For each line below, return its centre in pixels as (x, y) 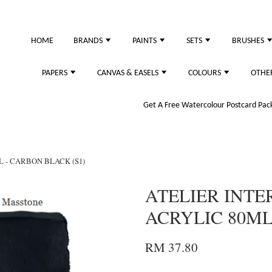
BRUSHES (249, 41)
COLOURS (206, 73)
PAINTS (145, 41)
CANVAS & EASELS (129, 73)
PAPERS (56, 73)
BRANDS (89, 41)
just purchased (59, 17)
